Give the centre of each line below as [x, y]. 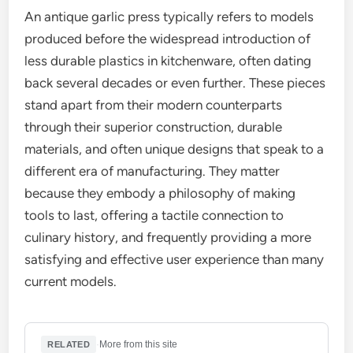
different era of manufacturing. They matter [152, 171]
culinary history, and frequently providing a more [168, 238]
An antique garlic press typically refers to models [169, 17]
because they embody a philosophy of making [160, 193]
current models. [71, 282]
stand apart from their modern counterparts [154, 105]
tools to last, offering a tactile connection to [154, 216]
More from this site [139, 344]
